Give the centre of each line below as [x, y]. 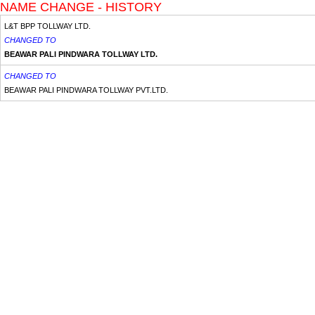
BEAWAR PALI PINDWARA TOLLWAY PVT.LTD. [86, 90]
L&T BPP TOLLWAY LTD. [47, 26]
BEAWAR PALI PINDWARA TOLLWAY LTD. [81, 54]
